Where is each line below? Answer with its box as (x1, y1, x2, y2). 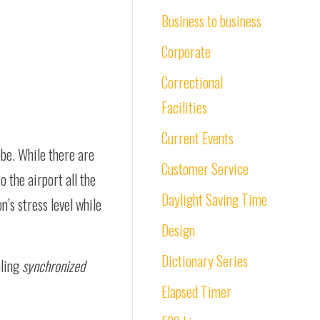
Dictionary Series (161, 250, 248, 271)
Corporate (161, 41, 211, 62)
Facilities (161, 96, 207, 118)
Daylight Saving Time (161, 189, 267, 210)
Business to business (161, 10, 261, 31)
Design (161, 219, 195, 241)
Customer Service (161, 158, 249, 179)
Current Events (161, 127, 234, 149)
